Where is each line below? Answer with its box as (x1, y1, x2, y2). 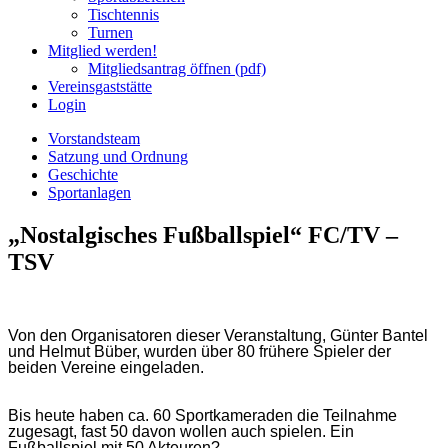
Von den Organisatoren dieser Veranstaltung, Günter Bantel (8, 326, 428, 344)
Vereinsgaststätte (48, 78, 152, 95)
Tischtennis (88, 6, 159, 23)
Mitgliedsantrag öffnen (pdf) (88, 60, 266, 77)
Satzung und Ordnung (48, 148, 188, 165)
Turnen (88, 24, 133, 41)
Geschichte (48, 166, 118, 183)
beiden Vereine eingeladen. (8, 358, 204, 376)
